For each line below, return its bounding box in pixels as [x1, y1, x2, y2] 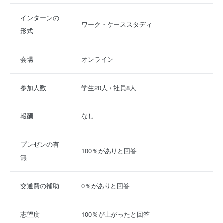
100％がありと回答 [81, 145, 137, 155]
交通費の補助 [20, 180, 59, 190]
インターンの [20, 12, 59, 22]
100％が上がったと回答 [81, 209, 150, 219]
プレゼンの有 [20, 139, 59, 149]
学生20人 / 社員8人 [81, 82, 136, 92]
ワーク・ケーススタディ [81, 19, 152, 29]
